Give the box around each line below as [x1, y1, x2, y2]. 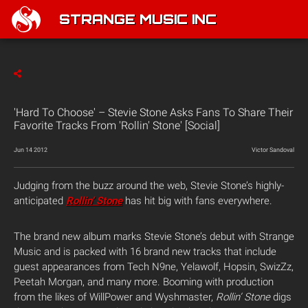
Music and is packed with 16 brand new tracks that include [14, 245, 276, 258]
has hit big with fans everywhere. [122, 195, 272, 207]
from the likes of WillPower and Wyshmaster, [14, 291, 216, 303]
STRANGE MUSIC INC [59, 14, 217, 27]
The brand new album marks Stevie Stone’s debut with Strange [14, 230, 294, 243]
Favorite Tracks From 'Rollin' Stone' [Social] [14, 119, 220, 132]
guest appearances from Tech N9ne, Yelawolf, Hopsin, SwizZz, [14, 261, 294, 273]
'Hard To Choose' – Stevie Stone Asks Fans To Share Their [14, 106, 293, 119]
